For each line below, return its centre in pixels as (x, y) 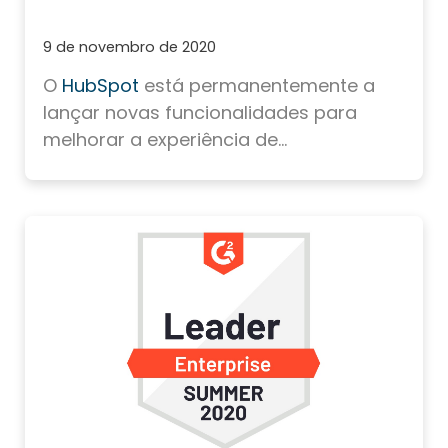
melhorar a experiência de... (165, 140)
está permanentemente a (259, 86)
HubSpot (100, 86)
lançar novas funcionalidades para (200, 113)
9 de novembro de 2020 (129, 47)
